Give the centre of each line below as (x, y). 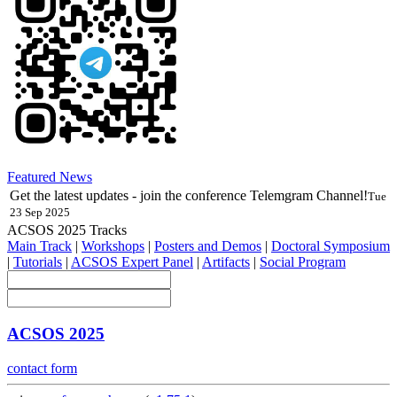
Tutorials (38, 262)
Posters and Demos (208, 246)
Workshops (113, 246)
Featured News (50, 177)
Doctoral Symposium (331, 246)
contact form (42, 368)
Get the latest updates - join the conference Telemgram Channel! (189, 196)
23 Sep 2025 (40, 213)
